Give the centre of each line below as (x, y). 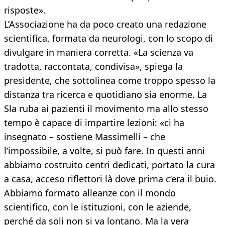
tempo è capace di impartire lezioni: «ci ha (94, 123)
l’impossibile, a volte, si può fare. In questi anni (104, 151)
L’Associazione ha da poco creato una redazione (105, 24)
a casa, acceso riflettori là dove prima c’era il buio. (110, 179)
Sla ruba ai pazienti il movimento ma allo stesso (106, 109)
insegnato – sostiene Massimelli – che (85, 137)
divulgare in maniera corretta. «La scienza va (99, 52)
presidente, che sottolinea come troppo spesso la (110, 81)
